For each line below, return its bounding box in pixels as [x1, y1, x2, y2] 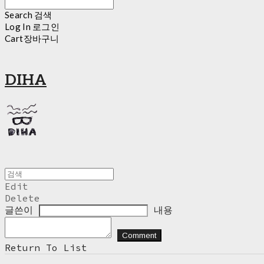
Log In [5, 21, 31, 32]
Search [5, 9, 32, 20]
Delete [5, 192, 40, 204]
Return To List [5, 242, 87, 254]
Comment [122, 231, 157, 240]
